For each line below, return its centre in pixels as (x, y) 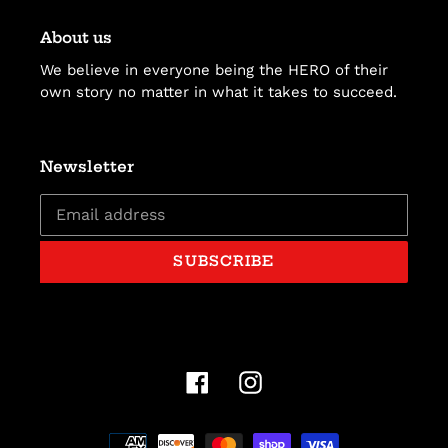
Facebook (245, 380)
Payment (257, 434)
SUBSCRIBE (224, 261)
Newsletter (87, 167)
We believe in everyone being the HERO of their (214, 70)
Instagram (300, 380)
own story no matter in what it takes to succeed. (218, 92)
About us (76, 37)
